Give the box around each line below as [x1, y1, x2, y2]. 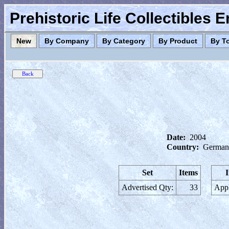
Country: [167, 143, 199, 151]
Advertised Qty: [122, 183, 173, 192]
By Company [44, 37, 89, 45]
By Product [158, 37, 197, 45]
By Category [102, 37, 145, 45]
